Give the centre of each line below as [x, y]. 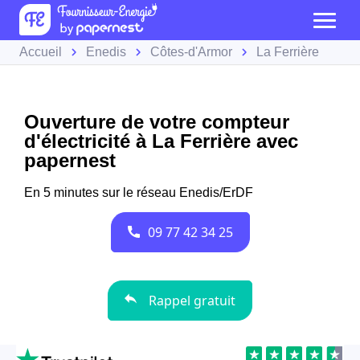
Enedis [106, 52]
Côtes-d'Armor [191, 52]
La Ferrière [288, 52]
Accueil [41, 52]
